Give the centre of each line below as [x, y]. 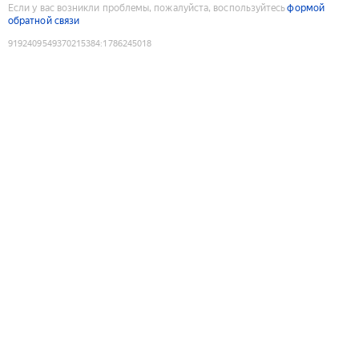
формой [306, 8]
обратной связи [44, 20]
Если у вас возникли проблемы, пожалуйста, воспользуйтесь [147, 8]
